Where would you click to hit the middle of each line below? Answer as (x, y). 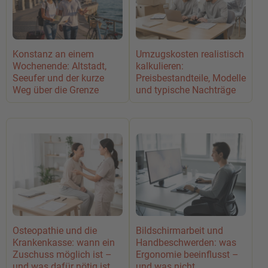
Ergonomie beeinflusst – (187, 255)
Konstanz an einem (53, 54)
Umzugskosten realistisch (190, 54)
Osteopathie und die (55, 231)
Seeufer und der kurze (58, 78)
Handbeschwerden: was (186, 243)
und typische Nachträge (186, 90)
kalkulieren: (160, 66)
